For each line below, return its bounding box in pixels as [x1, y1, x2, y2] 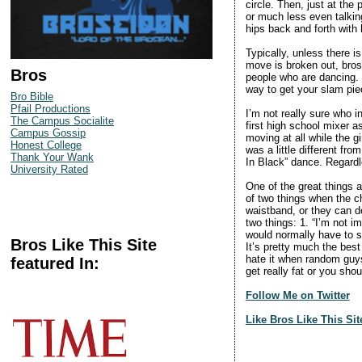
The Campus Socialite [11, 114, 114, 127]
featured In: [11, 254, 99, 272]
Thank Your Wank [11, 150, 94, 163]
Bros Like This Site [11, 235, 157, 254]
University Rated [11, 162, 88, 175]
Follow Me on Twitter [245, 288, 350, 301]
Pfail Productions [11, 102, 90, 115]
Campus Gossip [11, 126, 86, 139]
